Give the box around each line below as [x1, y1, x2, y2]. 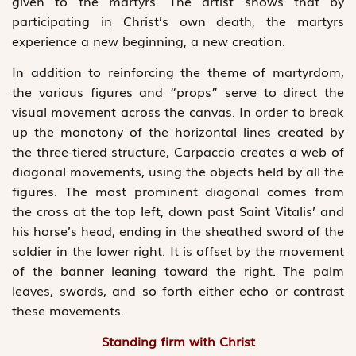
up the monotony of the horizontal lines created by [12, 121, 344, 141]
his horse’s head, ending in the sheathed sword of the [12, 220, 344, 240]
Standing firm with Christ [101, 331, 255, 351]
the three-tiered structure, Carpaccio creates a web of [12, 141, 344, 161]
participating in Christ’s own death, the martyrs [12, 10, 344, 30]
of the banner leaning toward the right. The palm [12, 260, 344, 280]
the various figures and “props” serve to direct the [12, 81, 344, 101]
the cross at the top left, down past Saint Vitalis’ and [12, 200, 344, 220]
